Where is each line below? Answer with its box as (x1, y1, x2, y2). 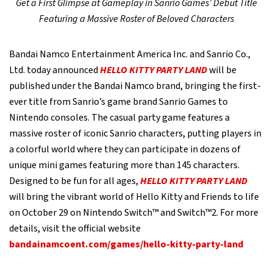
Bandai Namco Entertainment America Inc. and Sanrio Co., (9, 48, 250, 61)
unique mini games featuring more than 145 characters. (9, 158, 239, 172)
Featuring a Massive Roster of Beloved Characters (39, 12, 234, 26)
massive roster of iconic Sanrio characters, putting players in (9, 127, 261, 140)
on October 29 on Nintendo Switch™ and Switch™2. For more (9, 206, 258, 219)
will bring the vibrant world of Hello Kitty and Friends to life (9, 190, 259, 204)
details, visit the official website (9, 222, 141, 235)
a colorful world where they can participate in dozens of (9, 143, 241, 156)
